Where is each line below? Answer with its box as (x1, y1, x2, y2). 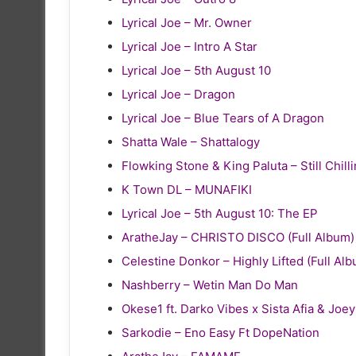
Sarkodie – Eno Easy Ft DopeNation (122, 324, 319, 340)
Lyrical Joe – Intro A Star (122, 38, 257, 54)
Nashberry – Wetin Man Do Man (122, 277, 298, 292)
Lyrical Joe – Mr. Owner (122, 14, 252, 30)
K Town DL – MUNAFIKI (122, 181, 252, 197)
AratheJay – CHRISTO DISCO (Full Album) (122, 229, 354, 245)
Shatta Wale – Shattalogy (122, 133, 260, 149)
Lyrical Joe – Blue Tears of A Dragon (122, 110, 324, 126)
